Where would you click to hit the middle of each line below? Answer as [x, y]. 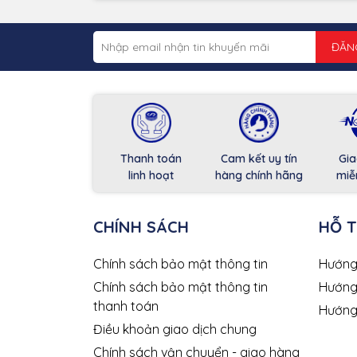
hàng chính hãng [259, 176]
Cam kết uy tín [259, 159]
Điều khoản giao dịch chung [175, 330]
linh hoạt [151, 176]
